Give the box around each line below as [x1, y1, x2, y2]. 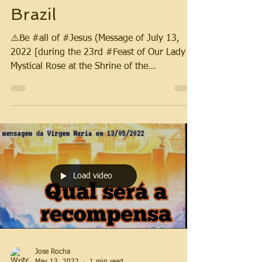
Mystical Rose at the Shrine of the [11, 62, 148, 71]
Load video [73, 171, 112, 180]
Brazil [11, 5, 56, 24]
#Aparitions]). [11, 76, 69, 85]
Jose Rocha [35, 249, 70, 256]
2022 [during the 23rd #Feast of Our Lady [11, 48, 185, 57]
